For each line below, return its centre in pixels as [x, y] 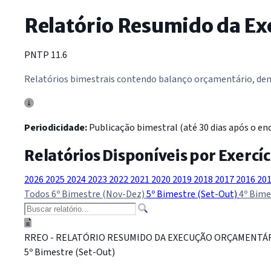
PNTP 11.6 [46, 55]
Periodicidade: [56, 128]
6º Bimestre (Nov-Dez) [99, 194]
